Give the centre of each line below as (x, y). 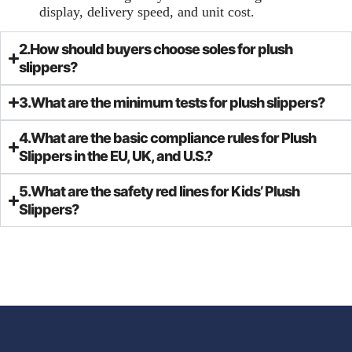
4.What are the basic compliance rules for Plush (168, 138)
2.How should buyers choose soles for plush (156, 49)
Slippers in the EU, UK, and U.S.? (116, 156)
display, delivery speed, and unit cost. (147, 11)
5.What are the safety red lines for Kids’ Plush (159, 192)
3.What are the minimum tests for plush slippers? (172, 103)
